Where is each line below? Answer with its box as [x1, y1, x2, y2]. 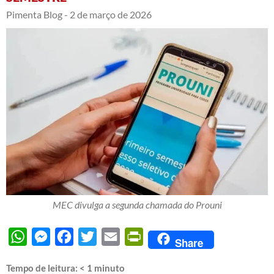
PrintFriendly [143, 231, 199, 243]
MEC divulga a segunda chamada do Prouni [52, 199, 222, 211]
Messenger [50, 231, 97, 243]
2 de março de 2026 [70, 8, 152, 20]
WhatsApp [27, 231, 73, 243]
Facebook [73, 231, 114, 243]
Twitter [97, 231, 127, 243]
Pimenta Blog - [6, 8, 68, 20]
